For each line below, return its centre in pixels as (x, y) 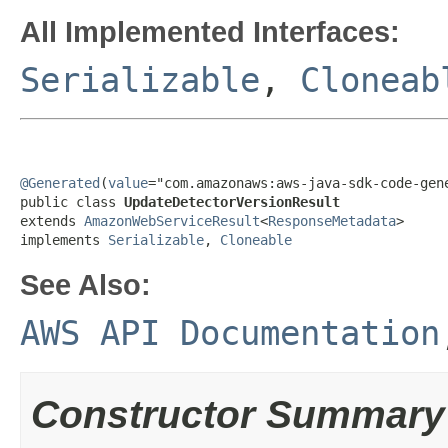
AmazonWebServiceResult (172, 221)
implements (64, 240)
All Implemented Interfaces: (210, 31)
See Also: (85, 284)
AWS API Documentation (230, 333)
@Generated (60, 183)
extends (52, 221)
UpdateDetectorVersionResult (232, 202)
